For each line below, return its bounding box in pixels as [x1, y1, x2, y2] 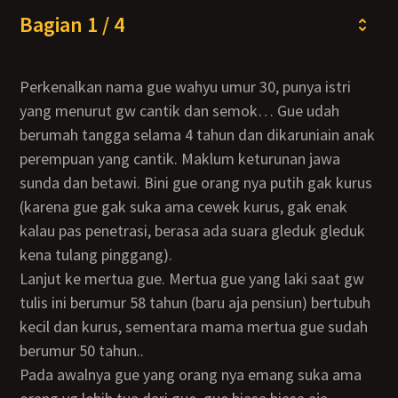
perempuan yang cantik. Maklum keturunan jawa [20, 148, 341, 169]
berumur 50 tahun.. [20, 340, 145, 361]
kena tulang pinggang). [20, 244, 173, 265]
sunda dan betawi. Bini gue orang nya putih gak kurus [20, 172, 373, 193]
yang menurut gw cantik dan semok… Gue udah [20, 100, 340, 121]
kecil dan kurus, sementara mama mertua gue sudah [20, 316, 369, 337]
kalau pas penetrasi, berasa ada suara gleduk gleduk [20, 220, 366, 241]
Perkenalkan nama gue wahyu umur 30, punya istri [20, 76, 30, 97]
